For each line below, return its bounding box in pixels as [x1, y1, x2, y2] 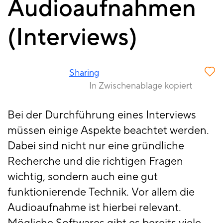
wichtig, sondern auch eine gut [7, 170, 158, 184]
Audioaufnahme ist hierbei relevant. [7, 201, 181, 215]
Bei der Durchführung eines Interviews [7, 108, 196, 122]
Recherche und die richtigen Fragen [7, 154, 183, 169]
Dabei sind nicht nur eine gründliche [7, 139, 184, 153]
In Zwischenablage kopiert [89, 80, 192, 92]
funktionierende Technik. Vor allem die [7, 185, 195, 200]
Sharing [69, 67, 99, 79]
